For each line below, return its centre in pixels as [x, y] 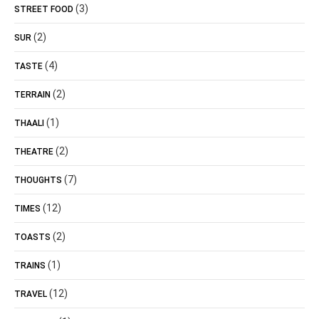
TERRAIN [32, 95]
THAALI [29, 123]
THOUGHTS [38, 180]
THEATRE [34, 152]
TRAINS [30, 266]
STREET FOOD [44, 9]
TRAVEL [31, 294]
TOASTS [32, 237]
